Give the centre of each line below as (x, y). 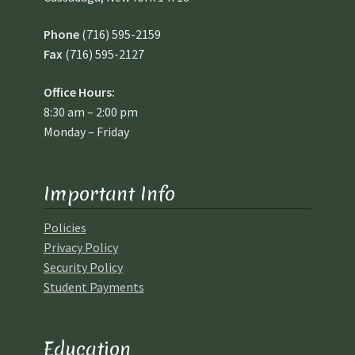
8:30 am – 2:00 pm (90, 111)
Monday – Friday (86, 131)
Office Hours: (79, 92)
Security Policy (83, 267)
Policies (65, 228)
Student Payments (94, 287)
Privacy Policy (80, 248)
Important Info (109, 193)
